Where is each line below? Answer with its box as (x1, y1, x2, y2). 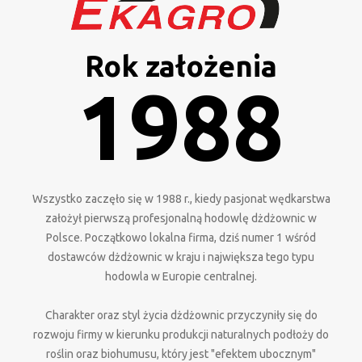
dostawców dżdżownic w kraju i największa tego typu (48, 250, 314, 263)
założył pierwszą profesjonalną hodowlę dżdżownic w (45, 212, 317, 225)
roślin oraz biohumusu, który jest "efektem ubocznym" (46, 347, 316, 360)
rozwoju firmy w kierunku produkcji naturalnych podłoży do (33, 328, 329, 341)
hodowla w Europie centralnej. (105, 270, 257, 283)
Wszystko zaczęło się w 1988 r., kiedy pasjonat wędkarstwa (32, 192, 330, 205)
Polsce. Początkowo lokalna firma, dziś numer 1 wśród (46, 231, 316, 244)
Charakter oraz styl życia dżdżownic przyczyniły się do (44, 309, 318, 322)
